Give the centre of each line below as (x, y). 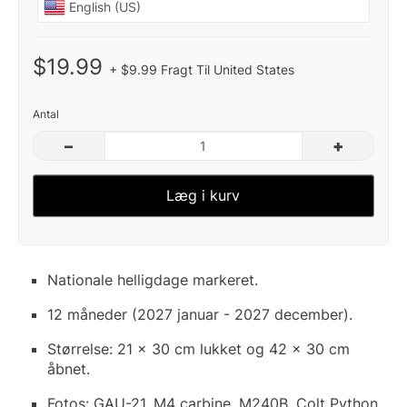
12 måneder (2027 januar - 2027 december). (200, 314)
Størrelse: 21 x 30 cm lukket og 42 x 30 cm (199, 348)
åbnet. (69, 368)
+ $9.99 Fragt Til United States (202, 69)
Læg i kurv (203, 195)
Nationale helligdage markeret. (153, 279)
